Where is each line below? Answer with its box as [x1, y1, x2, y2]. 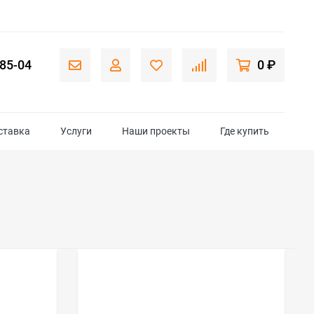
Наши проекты [122, 125, 191, 137]
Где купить [220, 125, 270, 137]
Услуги [60, 125, 93, 137]
